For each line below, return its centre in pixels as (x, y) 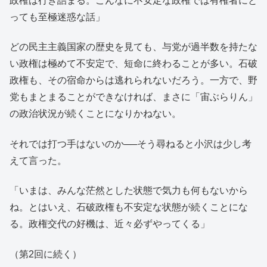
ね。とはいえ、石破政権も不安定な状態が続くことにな (129, 207)
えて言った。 (38, 160)
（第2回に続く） (46, 254)
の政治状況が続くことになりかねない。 (95, 114)
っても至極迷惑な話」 (57, 17)
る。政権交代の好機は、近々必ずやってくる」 (110, 224)
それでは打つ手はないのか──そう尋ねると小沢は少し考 (131, 144)
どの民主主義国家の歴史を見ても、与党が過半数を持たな (133, 47)
